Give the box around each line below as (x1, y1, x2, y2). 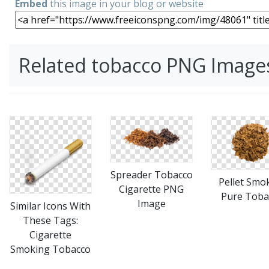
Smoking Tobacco (10, 243, 91, 256)
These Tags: (23, 214, 78, 227)
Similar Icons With (10, 199, 91, 213)
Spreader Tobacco (110, 168, 193, 181)
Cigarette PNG (119, 182, 184, 196)
